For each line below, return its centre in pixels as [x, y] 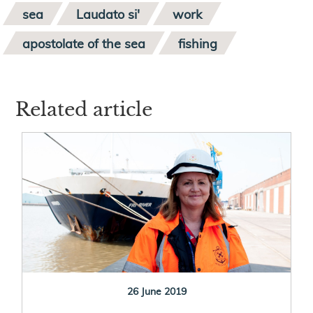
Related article [84, 109]
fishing [198, 43]
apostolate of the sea [84, 43]
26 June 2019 [156, 291]
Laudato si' [108, 13]
